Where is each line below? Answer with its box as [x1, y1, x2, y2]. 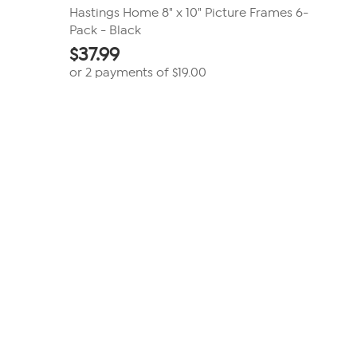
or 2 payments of [69, 65, 172, 80]
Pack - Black [69, 23, 141, 37]
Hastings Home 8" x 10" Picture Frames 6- [69, 6, 308, 20]
